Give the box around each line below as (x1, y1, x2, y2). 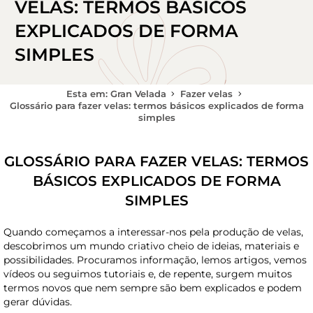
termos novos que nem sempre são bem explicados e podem (3, 281, 302, 294)
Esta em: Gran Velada (66, 88, 166, 99)
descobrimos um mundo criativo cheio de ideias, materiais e (3, 239, 299, 252)
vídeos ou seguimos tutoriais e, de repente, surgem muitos (3, 267, 292, 280)
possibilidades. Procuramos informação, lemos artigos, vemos (3, 253, 307, 266)
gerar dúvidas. (3, 295, 72, 308)
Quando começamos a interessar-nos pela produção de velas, (3, 225, 303, 238)
